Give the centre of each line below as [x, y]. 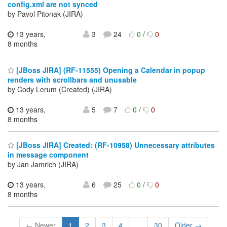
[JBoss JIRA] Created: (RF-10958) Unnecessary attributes [115, 145]
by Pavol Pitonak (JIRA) [45, 14]
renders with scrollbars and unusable [72, 79]
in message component [48, 155]
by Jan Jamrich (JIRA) [43, 164]
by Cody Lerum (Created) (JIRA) [60, 89]
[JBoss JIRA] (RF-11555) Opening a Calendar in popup [110, 70]
